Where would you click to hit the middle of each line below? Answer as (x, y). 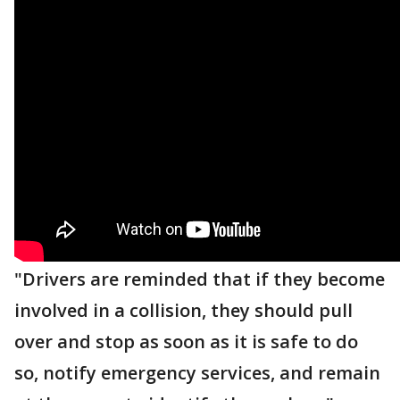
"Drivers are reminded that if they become (200, 279)
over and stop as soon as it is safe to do (186, 342)
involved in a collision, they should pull (183, 310)
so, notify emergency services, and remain (197, 373)
